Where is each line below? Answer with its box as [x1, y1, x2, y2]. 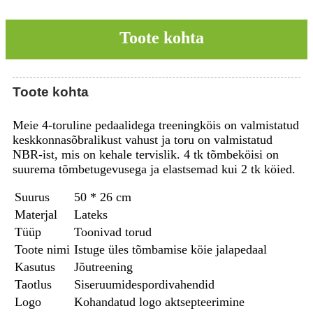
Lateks [74, 207, 108, 221]
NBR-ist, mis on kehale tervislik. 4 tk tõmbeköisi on [13, 147, 279, 161]
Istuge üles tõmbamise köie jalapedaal [74, 242, 267, 256]
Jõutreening [74, 259, 133, 274]
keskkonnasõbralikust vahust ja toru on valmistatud [13, 132, 272, 147]
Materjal [15, 207, 57, 221]
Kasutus [15, 259, 55, 274]
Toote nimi [15, 242, 70, 256]
